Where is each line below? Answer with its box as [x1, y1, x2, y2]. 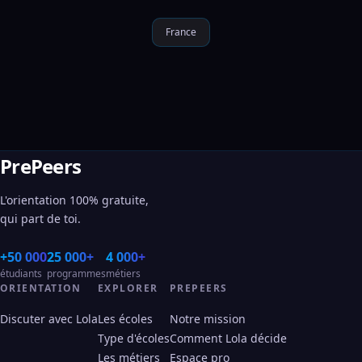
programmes [47, 267, 106, 280]
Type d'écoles [98, 330, 170, 346]
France [166, 25, 196, 39]
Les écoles [98, 311, 153, 326]
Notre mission [170, 311, 246, 326]
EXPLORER [98, 281, 158, 295]
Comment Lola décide [170, 330, 287, 346]
